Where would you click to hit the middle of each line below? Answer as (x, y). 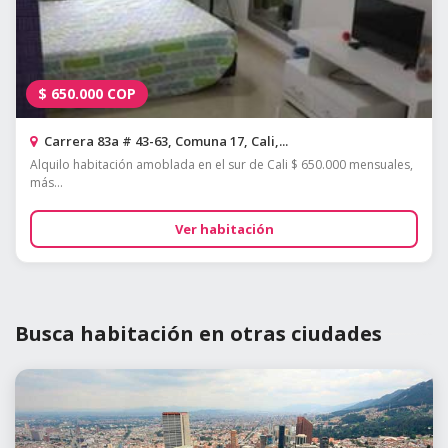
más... (46, 183)
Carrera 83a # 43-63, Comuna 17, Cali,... (164, 141)
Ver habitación (224, 229)
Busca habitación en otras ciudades (198, 334)
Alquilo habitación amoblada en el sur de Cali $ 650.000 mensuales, (221, 165)
